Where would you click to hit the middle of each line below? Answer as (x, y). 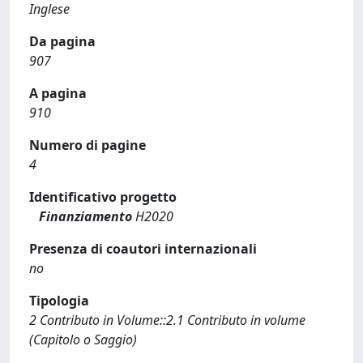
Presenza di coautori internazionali (143, 248)
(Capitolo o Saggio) (83, 339)
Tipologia (59, 300)
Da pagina (62, 41)
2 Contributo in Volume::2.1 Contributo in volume (167, 320)
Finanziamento (85, 216)
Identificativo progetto (103, 196)
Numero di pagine (88, 145)
